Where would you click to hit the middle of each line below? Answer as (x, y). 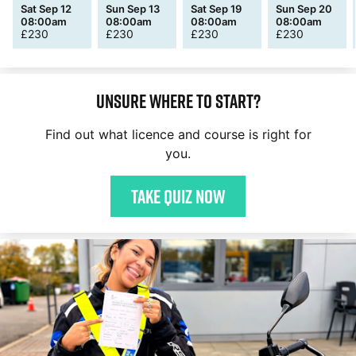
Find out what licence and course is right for (178, 134)
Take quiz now (178, 196)
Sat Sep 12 (46, 9)
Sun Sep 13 (133, 9)
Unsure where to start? (178, 101)
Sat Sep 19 (216, 9)
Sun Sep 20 (304, 9)
